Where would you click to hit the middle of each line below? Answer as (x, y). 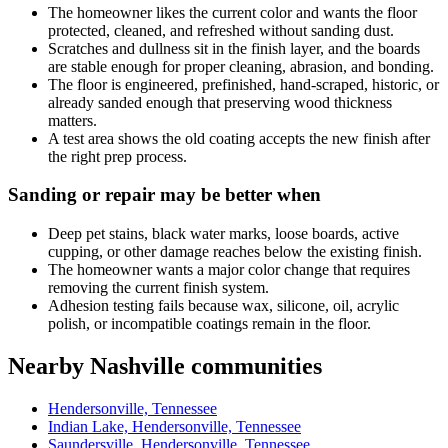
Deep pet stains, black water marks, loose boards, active (223, 234)
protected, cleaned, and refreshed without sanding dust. (221, 30)
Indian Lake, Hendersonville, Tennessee (174, 426)
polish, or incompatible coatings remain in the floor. (209, 324)
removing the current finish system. (158, 288)
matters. (72, 120)
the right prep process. (117, 156)
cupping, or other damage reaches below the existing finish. (235, 252)
